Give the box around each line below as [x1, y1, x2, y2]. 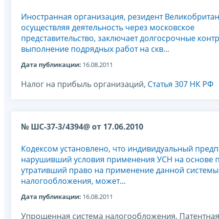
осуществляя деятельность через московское [21, 22, 195, 33]
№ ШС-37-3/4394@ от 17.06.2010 [21, 121, 143, 132]
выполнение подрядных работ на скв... [21, 44, 169, 55]
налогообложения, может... [21, 175, 126, 187]
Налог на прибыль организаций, [21, 79, 148, 90]
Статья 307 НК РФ [148, 79, 214, 90]
